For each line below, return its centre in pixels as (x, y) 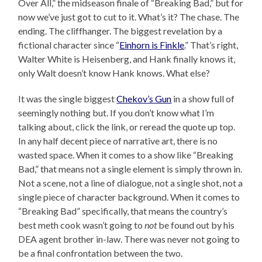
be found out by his (196, 225)
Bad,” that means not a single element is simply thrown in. (130, 168)
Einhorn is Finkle (152, 44)
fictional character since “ (69, 44)
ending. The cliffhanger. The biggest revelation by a (120, 30)
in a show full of (203, 98)
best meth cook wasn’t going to (82, 225)
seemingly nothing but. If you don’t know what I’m (116, 112)
